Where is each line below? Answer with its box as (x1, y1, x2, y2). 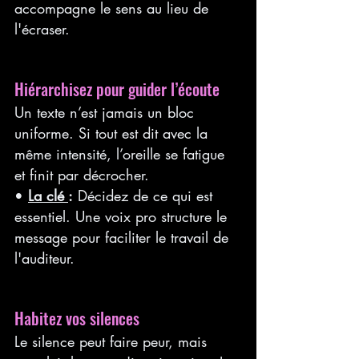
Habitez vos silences (14, 305, 139, 330)
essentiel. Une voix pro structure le (14, 206, 232, 226)
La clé (28, 185, 68, 205)
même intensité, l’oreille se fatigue (14, 143, 229, 163)
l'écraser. (14, 18, 70, 38)
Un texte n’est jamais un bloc (14, 102, 199, 122)
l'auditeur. (14, 248, 75, 268)
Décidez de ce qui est (73, 185, 217, 205)
